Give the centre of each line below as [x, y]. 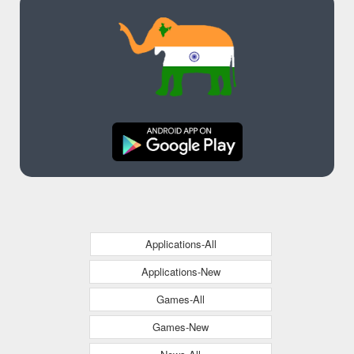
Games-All [181, 299]
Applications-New [181, 271]
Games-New [181, 326]
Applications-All [181, 243]
